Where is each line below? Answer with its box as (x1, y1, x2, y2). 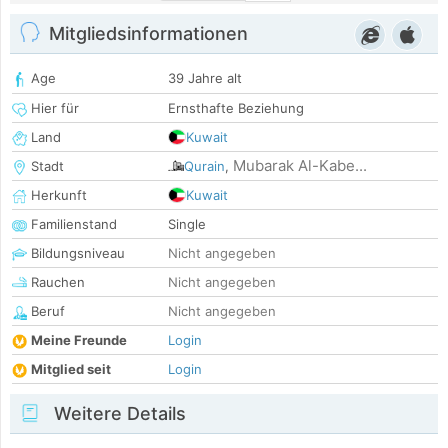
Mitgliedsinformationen (49, 23, 248, 45)
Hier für (27, 100, 79, 117)
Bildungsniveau (27, 245, 125, 262)
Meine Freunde (31, 332, 127, 349)
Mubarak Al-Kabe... (233, 156, 367, 176)
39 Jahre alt (168, 70, 242, 87)
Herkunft (27, 187, 87, 204)
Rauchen (27, 274, 85, 291)
